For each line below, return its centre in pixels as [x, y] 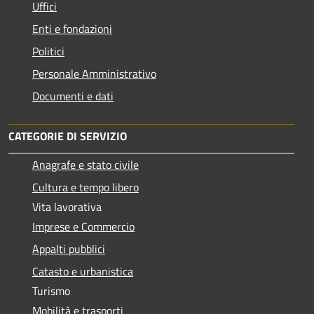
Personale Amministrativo [94, 73]
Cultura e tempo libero [86, 187]
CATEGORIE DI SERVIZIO [68, 136]
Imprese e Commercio [83, 226]
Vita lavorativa [67, 206]
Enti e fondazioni [72, 28]
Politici [48, 51]
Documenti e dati [73, 96]
